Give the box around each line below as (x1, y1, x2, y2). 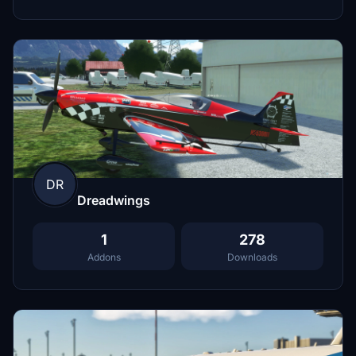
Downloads (227, 251, 277, 264)
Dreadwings (77, 192, 150, 209)
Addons (87, 251, 121, 264)
